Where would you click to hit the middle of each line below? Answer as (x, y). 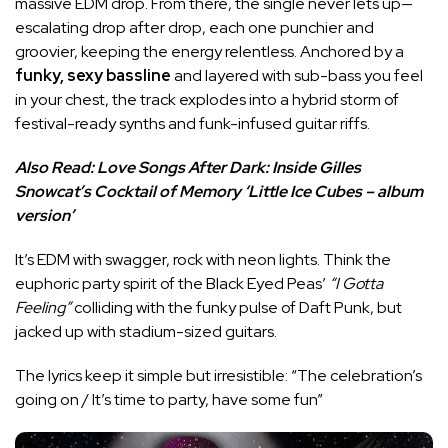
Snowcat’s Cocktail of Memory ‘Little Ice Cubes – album (219, 192)
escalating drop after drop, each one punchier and (194, 28)
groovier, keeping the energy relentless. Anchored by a (209, 52)
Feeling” (43, 308)
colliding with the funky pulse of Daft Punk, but (236, 308)
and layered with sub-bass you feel (297, 76)
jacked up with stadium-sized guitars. (146, 332)
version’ (44, 216)
